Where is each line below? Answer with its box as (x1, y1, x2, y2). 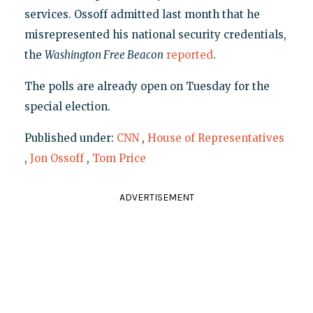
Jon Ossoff (29, 152, 84, 166)
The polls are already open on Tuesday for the (24, 80, 270, 94)
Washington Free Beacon (44, 48, 163, 62)
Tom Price (92, 152, 146, 166)
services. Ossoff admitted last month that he (24, 8, 260, 22)
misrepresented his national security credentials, (24, 28, 286, 42)
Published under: (24, 131, 117, 145)
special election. (24, 100, 110, 114)
